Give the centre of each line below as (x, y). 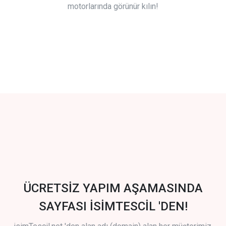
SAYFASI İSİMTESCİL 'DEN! (113, 207)
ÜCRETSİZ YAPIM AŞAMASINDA (113, 188)
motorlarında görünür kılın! (113, 7)
